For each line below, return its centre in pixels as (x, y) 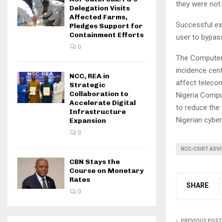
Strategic (87, 85)
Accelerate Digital (103, 103)
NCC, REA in (89, 76)
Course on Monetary (107, 171)
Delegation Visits (100, 8)
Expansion (88, 121)
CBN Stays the (95, 162)
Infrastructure (98, 112)
